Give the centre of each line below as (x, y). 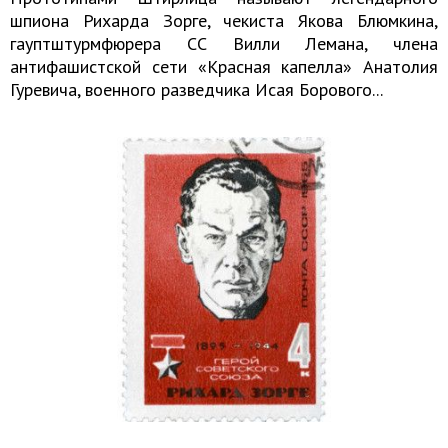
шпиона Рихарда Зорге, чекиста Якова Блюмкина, (224, 20)
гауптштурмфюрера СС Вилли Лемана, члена (224, 43)
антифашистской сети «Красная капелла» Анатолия (224, 66)
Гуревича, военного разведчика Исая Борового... (196, 89)
